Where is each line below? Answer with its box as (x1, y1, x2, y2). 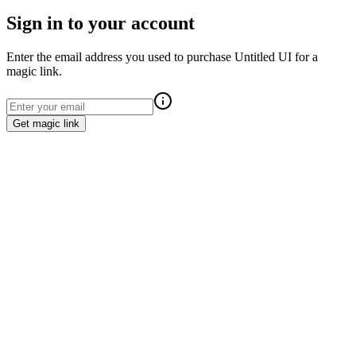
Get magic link (13, 117, 79, 130)
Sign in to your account (6, 12, 195, 33)
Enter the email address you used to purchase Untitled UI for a (6, 49, 318, 64)
